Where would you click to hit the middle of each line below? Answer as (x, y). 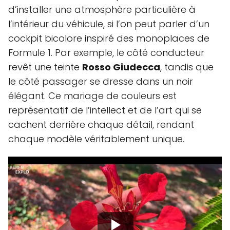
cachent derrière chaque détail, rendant (101, 124)
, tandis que (187, 67)
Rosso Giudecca (121, 67)
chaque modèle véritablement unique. (96, 139)
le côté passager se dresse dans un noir (101, 81)
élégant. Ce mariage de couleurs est (92, 95)
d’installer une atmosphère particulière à (102, 9)
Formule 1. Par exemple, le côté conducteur (106, 52)
